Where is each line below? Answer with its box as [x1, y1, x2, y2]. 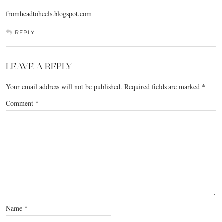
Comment [6, 98, 35, 108]
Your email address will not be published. [6, 81, 122, 91]
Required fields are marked [124, 81, 202, 91]
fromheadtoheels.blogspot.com [6, 8, 92, 18]
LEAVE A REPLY [6, 60, 72, 72]
